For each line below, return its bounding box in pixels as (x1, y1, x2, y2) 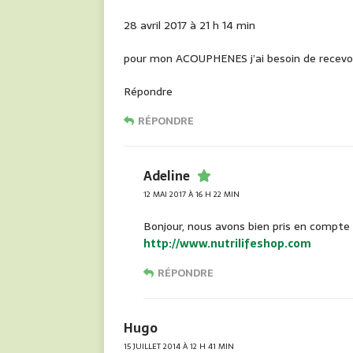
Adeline (143, 165, 190, 187)
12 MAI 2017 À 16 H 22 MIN (143, 188, 240, 202)
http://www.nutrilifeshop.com (143, 235, 311, 253)
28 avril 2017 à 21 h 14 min (124, 17, 255, 35)
